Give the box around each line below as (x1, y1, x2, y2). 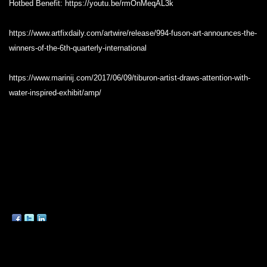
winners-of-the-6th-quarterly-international (9, 44, 147, 52)
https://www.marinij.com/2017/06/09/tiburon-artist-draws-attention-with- (9, 73, 250, 82)
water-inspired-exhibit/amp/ (9, 88, 101, 97)
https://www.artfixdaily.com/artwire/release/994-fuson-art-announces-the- (9, 29, 257, 38)
